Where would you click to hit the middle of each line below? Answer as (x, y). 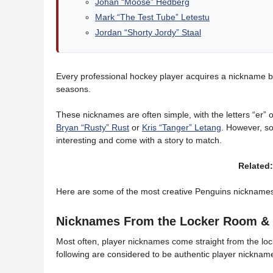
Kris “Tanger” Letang (182, 127)
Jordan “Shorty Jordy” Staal (148, 32)
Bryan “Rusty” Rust (93, 127)
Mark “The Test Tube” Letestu (152, 17)
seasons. (73, 89)
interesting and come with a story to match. (139, 140)
